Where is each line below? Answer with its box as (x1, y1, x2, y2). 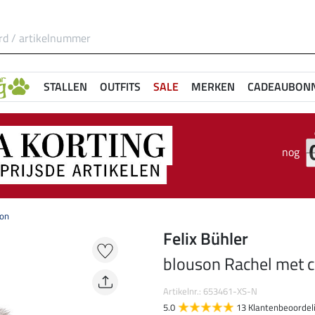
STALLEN (44, 78, 87, 95)
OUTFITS (100, 78, 141, 95)
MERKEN (191, 78, 235, 95)
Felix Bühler (163, 226, 248, 252)
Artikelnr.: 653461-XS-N (163, 284, 257, 299)
